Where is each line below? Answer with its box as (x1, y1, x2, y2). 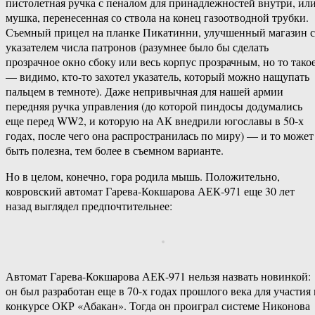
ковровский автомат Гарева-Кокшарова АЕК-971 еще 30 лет (6, 184, 295, 199)
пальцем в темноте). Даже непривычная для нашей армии (6, 84, 283, 99)
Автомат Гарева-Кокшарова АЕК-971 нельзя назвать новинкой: (6, 269, 311, 284)
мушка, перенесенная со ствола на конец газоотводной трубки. (6, 10, 309, 25)
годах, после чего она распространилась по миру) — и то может (6, 128, 314, 143)
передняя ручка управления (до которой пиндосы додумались (6, 98, 302, 114)
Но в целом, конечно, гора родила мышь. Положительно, (6, 169, 280, 184)
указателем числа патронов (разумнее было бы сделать (6, 39, 269, 55)
